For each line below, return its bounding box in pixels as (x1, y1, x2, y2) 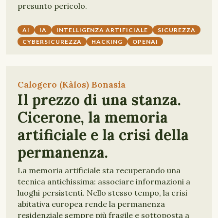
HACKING (91, 38, 123, 45)
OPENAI (132, 38, 158, 45)
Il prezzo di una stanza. (18, 91, 181, 109)
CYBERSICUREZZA (22, 38, 82, 45)
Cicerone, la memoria (18, 108, 168, 127)
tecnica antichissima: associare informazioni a (18, 177, 190, 186)
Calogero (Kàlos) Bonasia (18, 79, 126, 90)
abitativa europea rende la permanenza (18, 199, 165, 209)
